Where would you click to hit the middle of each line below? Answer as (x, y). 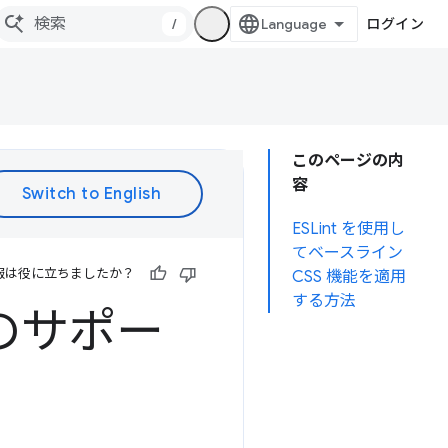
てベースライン (347, 253)
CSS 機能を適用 (349, 277)
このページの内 (348, 161)
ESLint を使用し (348, 229)
